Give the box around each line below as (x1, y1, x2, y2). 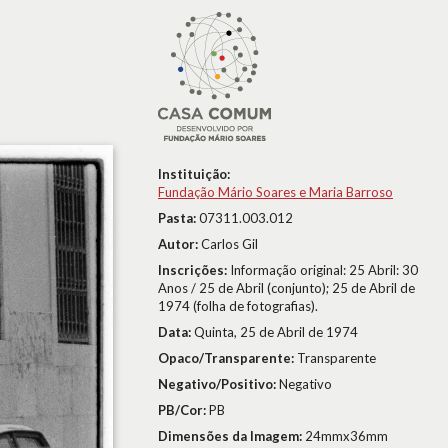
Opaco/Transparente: (158, 350, 297, 366)
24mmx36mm (305, 428, 388, 444)
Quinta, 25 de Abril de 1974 (194, 324, 358, 340)
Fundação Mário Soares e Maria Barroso (158, 184, 393, 200)
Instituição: (158, 166, 230, 182)
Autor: (158, 236, 201, 252)
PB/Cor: (158, 402, 209, 418)
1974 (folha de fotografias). (158, 298, 318, 314)
